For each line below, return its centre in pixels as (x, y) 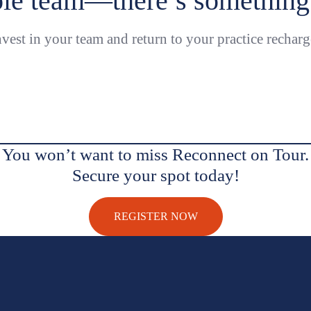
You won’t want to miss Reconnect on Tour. (155, 154)
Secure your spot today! (155, 175)
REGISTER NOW (155, 216)
